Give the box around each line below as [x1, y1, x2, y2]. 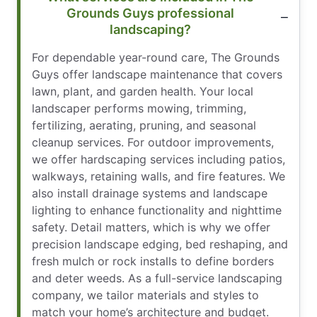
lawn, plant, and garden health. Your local [32, 84, 253, 99]
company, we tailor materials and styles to [32, 288, 259, 303]
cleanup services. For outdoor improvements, [32, 135, 274, 150]
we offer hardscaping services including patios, [32, 152, 285, 167]
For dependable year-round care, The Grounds [32, 50, 279, 65]
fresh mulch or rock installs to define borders [32, 254, 274, 269]
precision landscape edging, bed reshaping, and [32, 237, 288, 252]
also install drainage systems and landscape [32, 186, 267, 201]
